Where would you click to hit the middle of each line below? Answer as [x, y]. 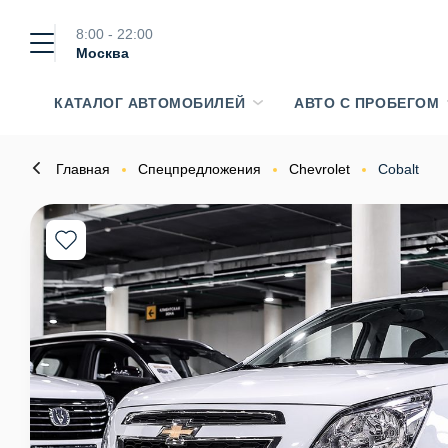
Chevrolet [319, 169]
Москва [102, 53]
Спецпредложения [199, 169]
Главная [83, 169]
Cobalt [398, 169]
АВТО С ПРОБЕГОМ [366, 103]
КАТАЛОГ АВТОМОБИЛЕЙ [150, 103]
